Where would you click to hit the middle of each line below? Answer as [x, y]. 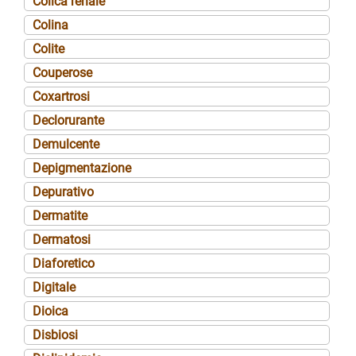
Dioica [50, 311]
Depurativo [63, 192]
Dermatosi [62, 239]
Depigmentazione [82, 168]
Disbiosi [55, 335]
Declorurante [68, 120]
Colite [48, 48]
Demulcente [66, 144]
